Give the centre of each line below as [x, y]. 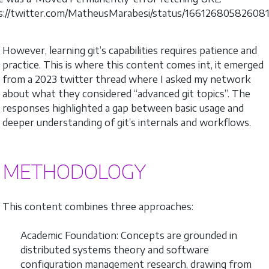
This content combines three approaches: [98, 206]
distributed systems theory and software [115, 250]
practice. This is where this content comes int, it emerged [133, 65]
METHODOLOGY [74, 171]
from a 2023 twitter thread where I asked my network [126, 79]
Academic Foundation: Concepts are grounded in [129, 236]
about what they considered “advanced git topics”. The [126, 93]
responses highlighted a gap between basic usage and [123, 108]
